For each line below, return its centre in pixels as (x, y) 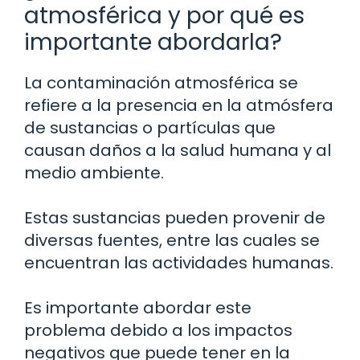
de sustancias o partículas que (150, 127)
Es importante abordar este (138, 307)
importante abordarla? (153, 42)
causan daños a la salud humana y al (178, 150)
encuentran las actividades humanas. (179, 262)
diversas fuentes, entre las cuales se (172, 240)
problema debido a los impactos (158, 330)
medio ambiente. (94, 172)
